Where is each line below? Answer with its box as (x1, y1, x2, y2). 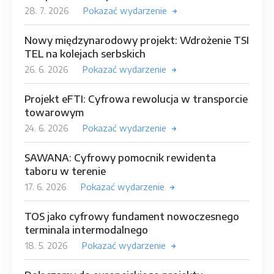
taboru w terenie (24, 165, 106, 178)
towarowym (24, 106, 84, 119)
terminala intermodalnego (24, 224, 148, 237)
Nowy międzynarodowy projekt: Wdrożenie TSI (24, 34, 249, 47)
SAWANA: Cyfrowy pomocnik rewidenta (24, 152, 216, 165)
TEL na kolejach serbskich (24, 48, 146, 61)
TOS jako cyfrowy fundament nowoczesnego (24, 210, 239, 223)
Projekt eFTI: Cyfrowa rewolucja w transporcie (24, 93, 248, 106)
